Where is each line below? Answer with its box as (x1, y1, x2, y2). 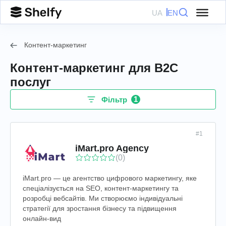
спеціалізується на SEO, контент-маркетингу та (23, 184, 179, 192)
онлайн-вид (23, 214, 61, 222)
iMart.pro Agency (75, 143, 149, 153)
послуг (10, 75, 51, 89)
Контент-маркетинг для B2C (10, 61, 178, 75)
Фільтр (101, 95, 127, 104)
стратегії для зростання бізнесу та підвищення (23, 204, 177, 212)
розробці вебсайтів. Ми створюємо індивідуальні (23, 194, 183, 202)
